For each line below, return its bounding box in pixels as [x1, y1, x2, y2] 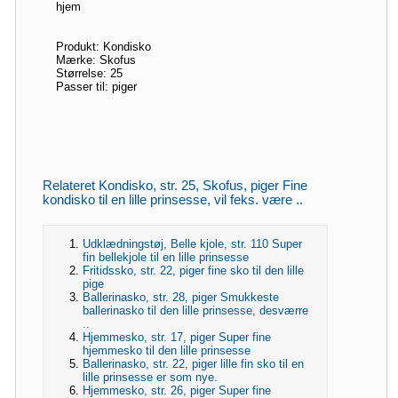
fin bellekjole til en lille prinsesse [83, 250, 249, 264]
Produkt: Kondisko [56, 39, 151, 53]
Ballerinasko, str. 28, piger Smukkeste [83, 290, 279, 304]
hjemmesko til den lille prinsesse [83, 343, 251, 357]
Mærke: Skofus [56, 52, 136, 67]
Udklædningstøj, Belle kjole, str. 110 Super [83, 236, 302, 251]
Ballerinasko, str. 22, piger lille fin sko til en [83, 356, 304, 370]
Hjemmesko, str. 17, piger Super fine [83, 330, 271, 344]
